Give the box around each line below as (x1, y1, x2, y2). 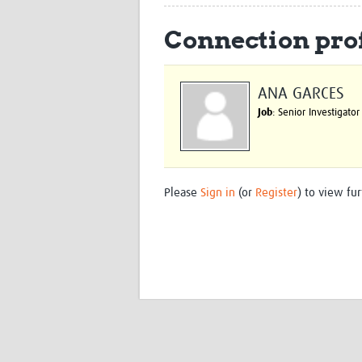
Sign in (200, 187, 235, 200)
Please (164, 187, 200, 200)
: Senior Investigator (272, 107, 360, 119)
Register (255, 187, 297, 200)
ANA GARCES (258, 86, 344, 103)
